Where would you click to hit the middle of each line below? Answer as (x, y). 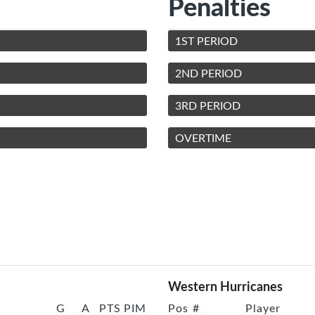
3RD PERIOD (208, 106)
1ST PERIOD (206, 41)
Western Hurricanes (225, 286)
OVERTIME (203, 138)
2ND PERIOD (208, 73)
